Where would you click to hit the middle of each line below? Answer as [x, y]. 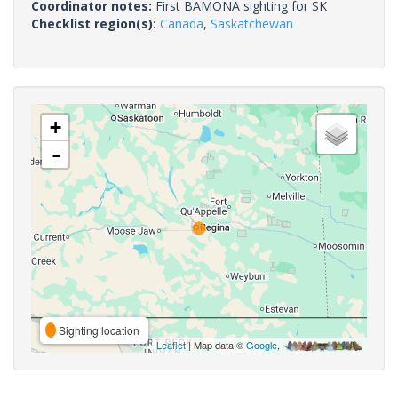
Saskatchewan [252, 23]
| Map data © [216, 344]
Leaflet [171, 344]
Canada [182, 23]
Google [262, 344]
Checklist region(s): [96, 23]
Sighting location [98, 330]
